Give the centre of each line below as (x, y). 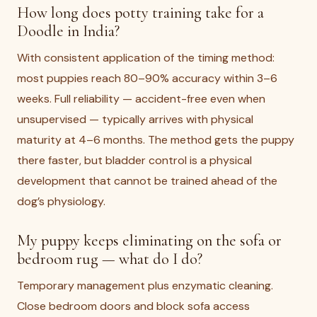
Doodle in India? (68, 31)
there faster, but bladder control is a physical (134, 160)
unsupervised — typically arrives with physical (135, 119)
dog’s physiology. (61, 201)
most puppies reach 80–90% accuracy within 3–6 (147, 78)
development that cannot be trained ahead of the (147, 181)
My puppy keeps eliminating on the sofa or (149, 240)
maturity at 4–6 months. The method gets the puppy (156, 140)
